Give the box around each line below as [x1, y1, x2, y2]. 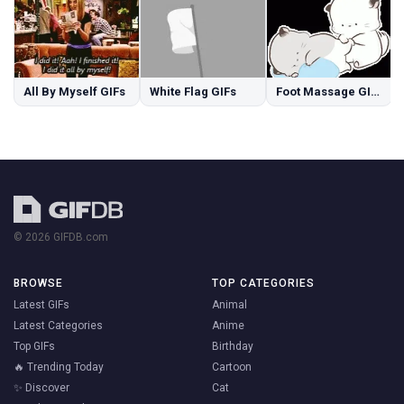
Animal [211, 298, 247, 311]
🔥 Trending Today [14, 360, 104, 373]
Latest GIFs [14, 298, 69, 311]
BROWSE [14, 276, 63, 289]
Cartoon [211, 360, 252, 373]
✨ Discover [14, 381, 69, 394]
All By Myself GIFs [23, 84, 125, 98]
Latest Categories [14, 318, 103, 332]
